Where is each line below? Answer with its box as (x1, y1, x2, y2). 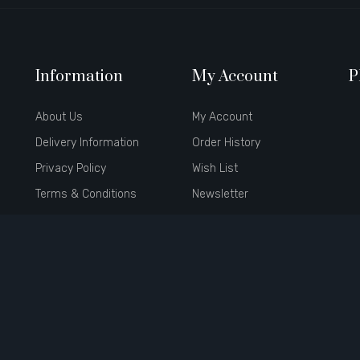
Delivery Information (35, 136, 139, 149)
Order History (192, 136, 260, 149)
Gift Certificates (35, 239, 117, 252)
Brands (35, 213, 72, 227)
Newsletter (192, 187, 248, 201)
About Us (35, 110, 83, 124)
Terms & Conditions (35, 187, 137, 201)
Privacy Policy (35, 162, 106, 175)
